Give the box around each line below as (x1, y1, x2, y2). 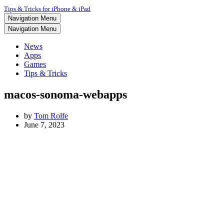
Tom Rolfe (34, 111, 68, 120)
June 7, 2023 (24, 120, 64, 129)
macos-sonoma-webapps (4, 87, 127, 101)
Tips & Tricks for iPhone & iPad (4, 5, 90, 12)
